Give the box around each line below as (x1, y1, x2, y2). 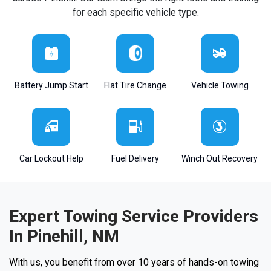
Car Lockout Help (19, 153, 83, 163)
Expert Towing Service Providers (9, 206, 258, 226)
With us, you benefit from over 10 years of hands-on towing (9, 256, 259, 268)
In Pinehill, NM (9, 226, 119, 246)
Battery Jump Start (14, 80, 88, 90)
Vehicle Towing (191, 80, 249, 90)
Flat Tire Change (104, 80, 167, 90)
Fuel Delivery (111, 153, 160, 163)
